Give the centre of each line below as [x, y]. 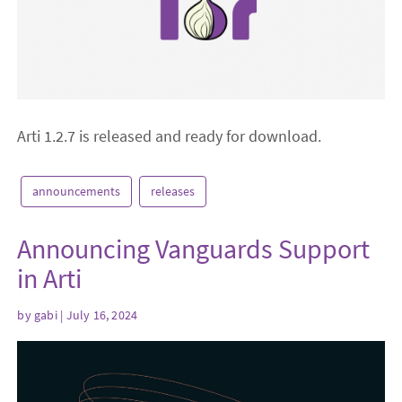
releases [173, 192]
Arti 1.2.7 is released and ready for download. [170, 136]
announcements [77, 192]
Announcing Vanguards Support [194, 249]
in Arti [50, 279]
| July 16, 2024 [97, 315]
